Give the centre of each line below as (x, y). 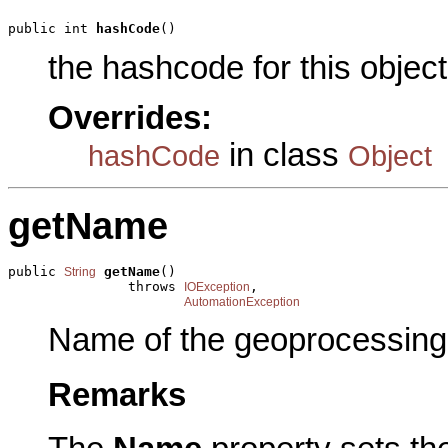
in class (284, 155)
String (80, 271)
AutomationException (242, 301)
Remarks (117, 394)
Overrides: (130, 118)
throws (96, 286)
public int (52, 29)
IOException (217, 286)
